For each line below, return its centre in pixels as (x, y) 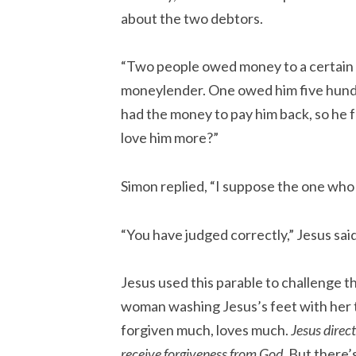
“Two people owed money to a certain (237, 66)
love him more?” (170, 138)
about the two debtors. (192, 18)
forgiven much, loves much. (206, 330)
